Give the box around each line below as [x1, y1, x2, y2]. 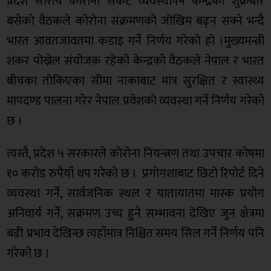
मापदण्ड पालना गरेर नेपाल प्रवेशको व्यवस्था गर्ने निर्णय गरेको [7, 91, 264, 112]
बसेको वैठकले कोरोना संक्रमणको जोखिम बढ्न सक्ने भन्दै [7, 11, 264, 32]
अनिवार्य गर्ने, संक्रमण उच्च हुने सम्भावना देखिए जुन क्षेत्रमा [7, 203, 264, 224]
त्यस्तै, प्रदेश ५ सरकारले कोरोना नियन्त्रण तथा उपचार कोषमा [7, 143, 264, 165]
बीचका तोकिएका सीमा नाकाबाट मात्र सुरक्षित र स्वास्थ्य [7, 71, 264, 92]
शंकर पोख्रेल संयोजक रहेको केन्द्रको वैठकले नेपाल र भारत [7, 51, 264, 72]
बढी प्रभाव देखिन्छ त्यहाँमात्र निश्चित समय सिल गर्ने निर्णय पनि [7, 223, 264, 244]
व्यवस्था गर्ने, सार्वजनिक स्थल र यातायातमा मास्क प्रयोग [7, 183, 264, 204]
